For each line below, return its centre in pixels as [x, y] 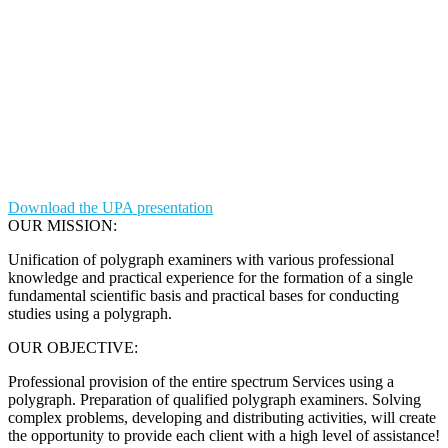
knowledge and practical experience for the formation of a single [210, 277]
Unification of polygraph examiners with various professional [201, 259]
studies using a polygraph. [90, 313]
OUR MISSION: [62, 225]
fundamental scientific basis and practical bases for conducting [203, 295]
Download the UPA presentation [110, 207]
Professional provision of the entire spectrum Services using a [201, 381]
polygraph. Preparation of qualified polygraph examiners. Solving [214, 399]
